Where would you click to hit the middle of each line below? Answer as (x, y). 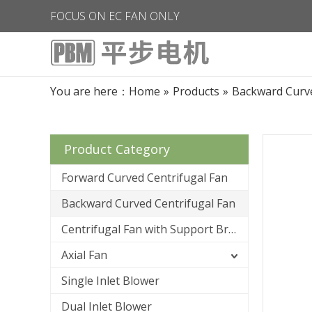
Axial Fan (84, 255)
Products (196, 91)
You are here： (89, 91)
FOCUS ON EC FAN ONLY (115, 16)
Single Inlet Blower (110, 281)
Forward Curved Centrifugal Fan (145, 178)
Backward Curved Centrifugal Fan (148, 203)
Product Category (117, 149)
